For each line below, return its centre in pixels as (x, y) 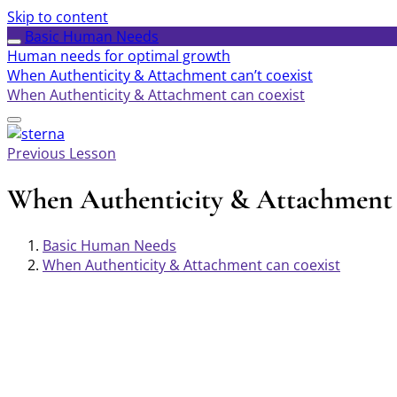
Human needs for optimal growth (119, 56)
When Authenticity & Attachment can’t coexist (160, 75)
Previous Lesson (62, 153)
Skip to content (58, 17)
